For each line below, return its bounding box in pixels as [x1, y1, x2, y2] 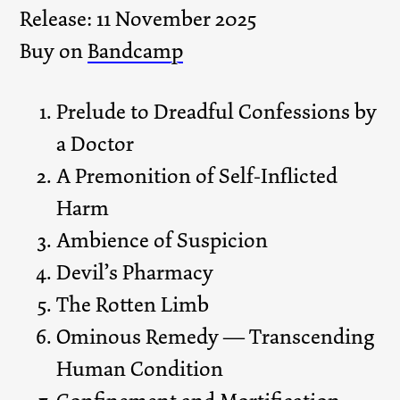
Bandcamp [87, 37, 184, 65]
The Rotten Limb [56, 291, 210, 319]
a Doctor [56, 130, 135, 158]
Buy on [20, 37, 88, 65]
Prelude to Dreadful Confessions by [56, 98, 378, 126]
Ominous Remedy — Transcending [56, 323, 376, 351]
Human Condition [56, 355, 224, 383]
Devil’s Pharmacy [56, 259, 214, 287]
